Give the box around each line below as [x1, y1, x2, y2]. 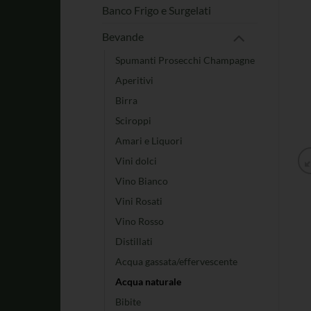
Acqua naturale [115, 276, 181, 288]
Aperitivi [115, 74, 153, 87]
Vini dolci [115, 155, 157, 167]
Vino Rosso [115, 215, 164, 228]
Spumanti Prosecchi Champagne [115, 54, 255, 67]
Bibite [115, 296, 141, 308]
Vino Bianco [115, 175, 168, 187]
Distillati [115, 235, 153, 248]
